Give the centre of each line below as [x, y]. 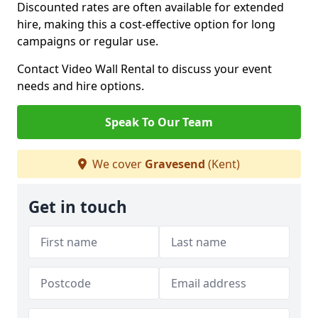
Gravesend [175, 164]
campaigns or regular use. [88, 41]
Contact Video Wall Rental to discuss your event [144, 69]
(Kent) [223, 164]
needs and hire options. [81, 86]
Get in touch [78, 207]
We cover [117, 164]
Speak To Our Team [159, 122]
